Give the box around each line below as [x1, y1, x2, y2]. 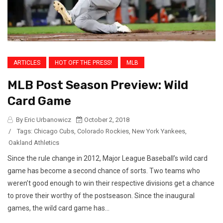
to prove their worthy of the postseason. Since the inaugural [7, 191, 195, 200]
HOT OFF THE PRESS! [55, 59, 112, 66]
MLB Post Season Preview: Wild [7, 78, 188, 92]
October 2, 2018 [83, 115, 129, 123]
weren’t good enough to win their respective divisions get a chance [7, 179, 215, 187]
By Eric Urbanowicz [14, 115, 71, 123]
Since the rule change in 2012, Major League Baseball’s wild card [7, 154, 208, 162]
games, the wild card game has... [7, 204, 110, 212]
